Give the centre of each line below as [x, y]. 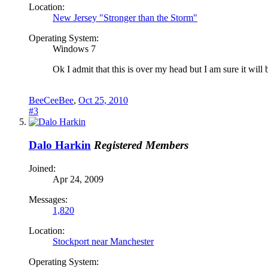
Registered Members [141, 145]
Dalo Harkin [60, 145]
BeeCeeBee [51, 100]
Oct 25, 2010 [103, 100]
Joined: [42, 168]
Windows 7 [74, 49]
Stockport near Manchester [103, 241]
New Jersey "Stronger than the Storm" [125, 18]
